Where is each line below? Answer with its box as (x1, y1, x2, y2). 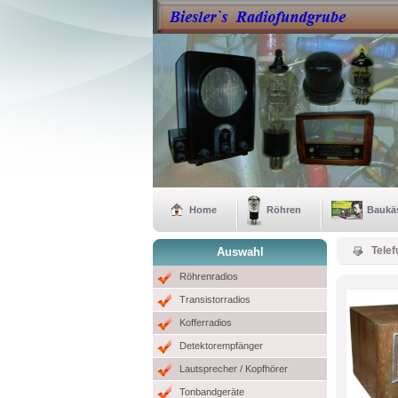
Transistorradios (179, 294, 251, 305)
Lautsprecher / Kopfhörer (179, 363, 288, 374)
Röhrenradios (179, 271, 238, 282)
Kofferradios (179, 317, 232, 328)
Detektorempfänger (179, 340, 263, 351)
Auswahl (216, 245, 264, 259)
